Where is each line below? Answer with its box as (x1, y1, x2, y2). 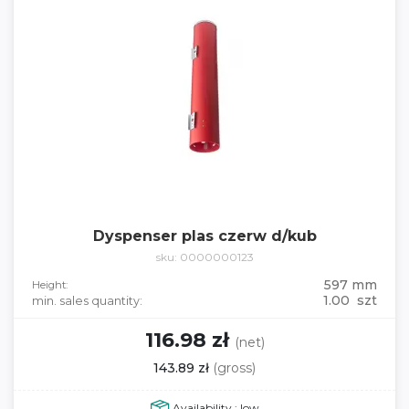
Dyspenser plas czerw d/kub (92, 227, 317, 245)
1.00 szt (323, 292, 377, 309)
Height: (32, 278, 68, 291)
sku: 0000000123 (155, 250, 254, 264)
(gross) (213, 360, 256, 376)
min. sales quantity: (32, 294, 142, 308)
